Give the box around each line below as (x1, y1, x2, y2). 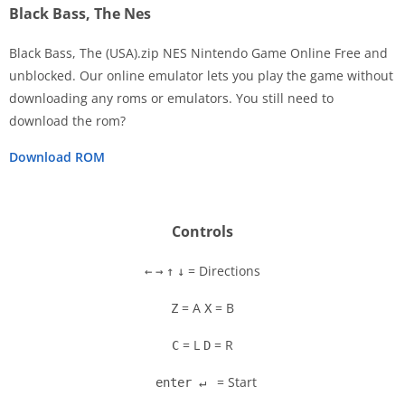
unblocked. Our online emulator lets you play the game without (9, 67, 393, 85)
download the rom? (9, 112, 126, 130)
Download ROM (9, 148, 105, 166)
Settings (127, 137, 167, 154)
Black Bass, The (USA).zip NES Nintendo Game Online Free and (9, 44, 388, 62)
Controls (172, 221, 233, 242)
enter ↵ (148, 375, 213, 391)
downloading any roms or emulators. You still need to (9, 89, 334, 108)
